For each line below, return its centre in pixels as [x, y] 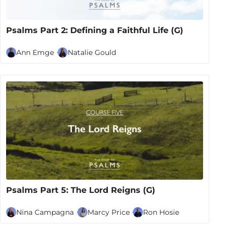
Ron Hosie [161, 212]
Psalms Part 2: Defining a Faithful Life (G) [95, 31]
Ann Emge [35, 52]
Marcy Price [108, 212]
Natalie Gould [92, 52]
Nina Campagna [45, 212]
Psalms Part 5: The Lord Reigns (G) [81, 190]
